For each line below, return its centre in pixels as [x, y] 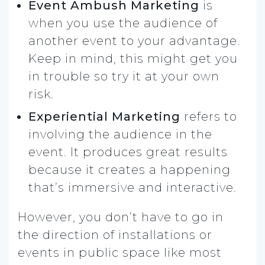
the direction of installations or [115, 235]
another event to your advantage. [134, 41]
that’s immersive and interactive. [132, 187]
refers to [209, 116]
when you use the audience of [123, 23]
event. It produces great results [128, 152]
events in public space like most [120, 252]
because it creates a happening [130, 169]
